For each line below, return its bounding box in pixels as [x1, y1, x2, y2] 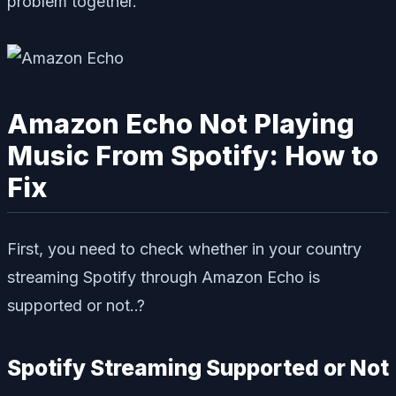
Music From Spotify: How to [7, 139, 378, 171]
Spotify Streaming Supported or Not [7, 354, 389, 382]
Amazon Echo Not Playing [7, 107, 354, 140]
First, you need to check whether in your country [7, 240, 362, 259]
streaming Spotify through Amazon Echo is [7, 268, 320, 287]
